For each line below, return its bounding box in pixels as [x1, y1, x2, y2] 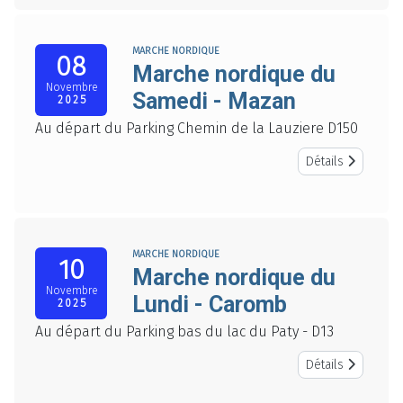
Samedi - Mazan [132, 88, 296, 115]
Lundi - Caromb [132, 291, 287, 318]
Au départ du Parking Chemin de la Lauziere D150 [35, 120, 358, 138]
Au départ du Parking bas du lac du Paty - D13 [35, 323, 334, 341]
